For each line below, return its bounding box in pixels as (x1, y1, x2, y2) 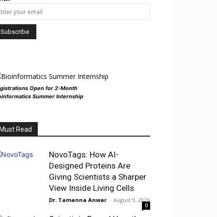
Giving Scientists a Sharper (49, 171, 146, 182)
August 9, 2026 (113, 196, 150, 203)
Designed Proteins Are (49, 160, 130, 170)
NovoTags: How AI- (49, 149, 119, 159)
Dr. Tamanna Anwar (49, 196, 107, 203)
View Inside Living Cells (49, 183, 134, 193)
